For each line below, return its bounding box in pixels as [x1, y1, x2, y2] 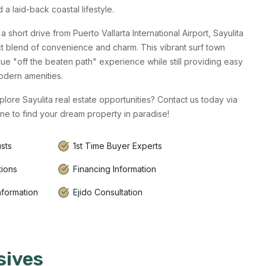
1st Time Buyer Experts [73, 141, 162, 151]
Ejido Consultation [73, 187, 142, 198]
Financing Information [73, 164, 156, 175]
